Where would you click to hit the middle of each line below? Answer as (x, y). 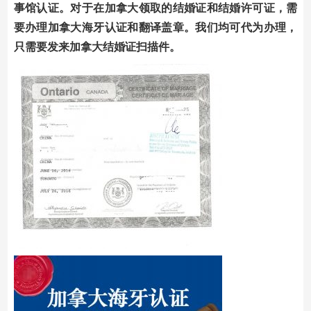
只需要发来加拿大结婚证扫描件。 (97, 47)
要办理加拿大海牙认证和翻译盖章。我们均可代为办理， (155, 27)
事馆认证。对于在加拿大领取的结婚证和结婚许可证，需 (155, 8)
